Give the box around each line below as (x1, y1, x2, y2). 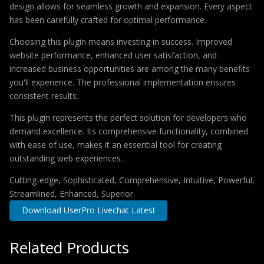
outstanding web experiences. (9, 153, 123, 164)
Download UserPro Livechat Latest (21, 204, 156, 216)
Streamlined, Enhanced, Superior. (9, 188, 135, 199)
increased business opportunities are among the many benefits (9, 63, 250, 74)
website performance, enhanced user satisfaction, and (9, 49, 217, 61)
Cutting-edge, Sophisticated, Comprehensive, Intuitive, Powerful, (9, 174, 255, 186)
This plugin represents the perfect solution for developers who (9, 112, 247, 123)
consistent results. (9, 90, 78, 101)
